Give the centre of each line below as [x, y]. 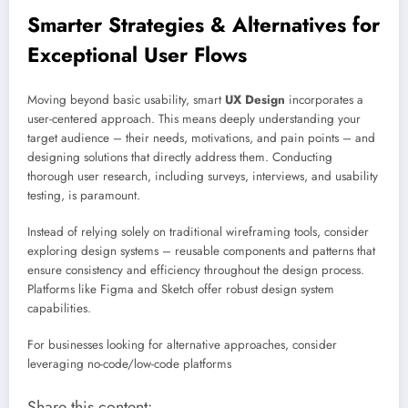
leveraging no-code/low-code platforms [129, 364]
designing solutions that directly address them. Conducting [180, 158]
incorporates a [324, 100]
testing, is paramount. [84, 196]
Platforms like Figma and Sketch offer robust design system [181, 290]
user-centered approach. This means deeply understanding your [194, 119]
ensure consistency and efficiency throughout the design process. [196, 270]
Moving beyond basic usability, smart [126, 100]
